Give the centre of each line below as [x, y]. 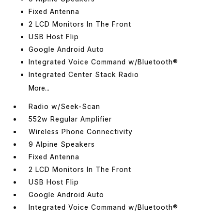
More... [39, 88]
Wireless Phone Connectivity [81, 131]
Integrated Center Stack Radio [84, 74]
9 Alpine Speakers [62, 144]
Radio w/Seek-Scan [65, 106]
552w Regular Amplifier [70, 119]
